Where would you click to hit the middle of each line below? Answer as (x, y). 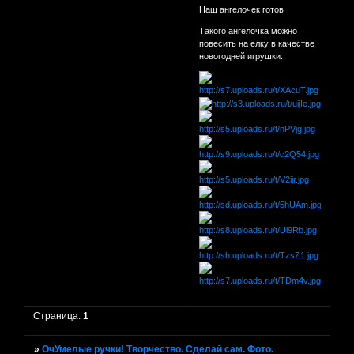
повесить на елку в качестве (257, 44)
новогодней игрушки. (241, 56)
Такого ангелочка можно (249, 31)
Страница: (58, 316)
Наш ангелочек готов (242, 10)
